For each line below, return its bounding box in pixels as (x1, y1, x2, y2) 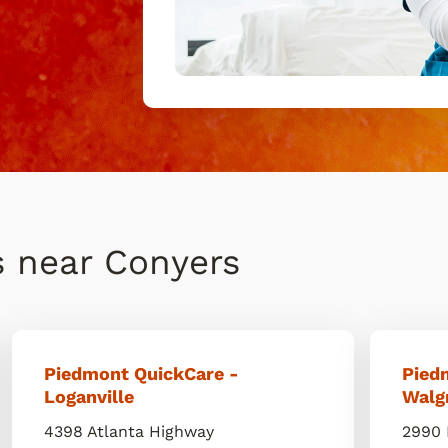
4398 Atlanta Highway (44, 422, 215, 441)
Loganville (44, 386, 135, 407)
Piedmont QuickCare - (44, 363, 240, 384)
